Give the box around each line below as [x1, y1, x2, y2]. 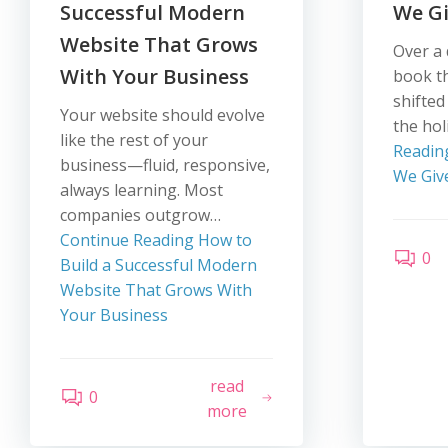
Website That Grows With [60, 279, 252, 301]
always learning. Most [60, 179, 223, 201]
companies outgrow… [60, 204, 221, 226]
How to [194, 229, 252, 251]
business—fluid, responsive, [60, 154, 270, 176]
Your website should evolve [60, 104, 265, 126]
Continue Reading [60, 229, 194, 251]
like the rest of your [60, 129, 208, 151]
